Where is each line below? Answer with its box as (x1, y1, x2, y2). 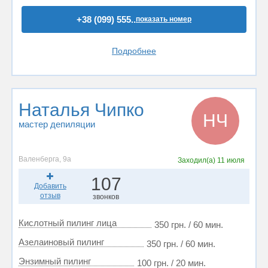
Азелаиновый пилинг (19, 237, 104, 247)
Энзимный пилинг (19, 256, 91, 266)
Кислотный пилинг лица (19, 218, 117, 228)
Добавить (33, 182, 66, 190)
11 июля (217, 156, 245, 165)
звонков (93, 193, 120, 201)
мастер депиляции (19, 119, 95, 129)
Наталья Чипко (19, 100, 144, 120)
